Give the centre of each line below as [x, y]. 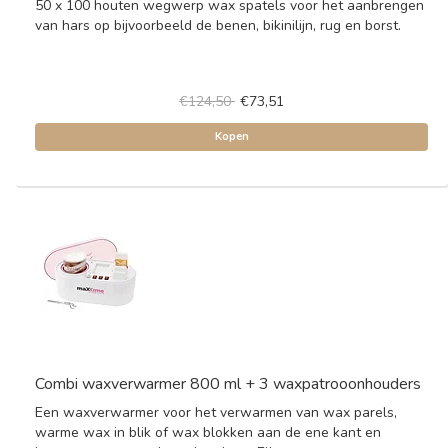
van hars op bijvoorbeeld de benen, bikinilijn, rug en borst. [218, 25]
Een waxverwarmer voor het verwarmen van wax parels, [216, 412]
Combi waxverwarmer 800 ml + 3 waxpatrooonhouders [228, 384]
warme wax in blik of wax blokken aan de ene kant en [208, 432]
